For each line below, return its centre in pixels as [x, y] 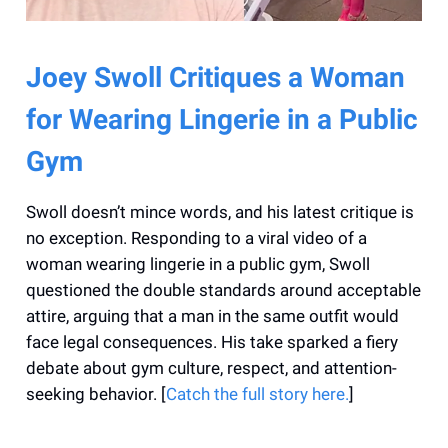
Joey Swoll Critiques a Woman [215, 77]
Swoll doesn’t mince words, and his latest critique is [220, 211]
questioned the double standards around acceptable [223, 289]
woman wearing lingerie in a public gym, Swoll [198, 263]
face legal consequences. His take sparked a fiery [212, 341]
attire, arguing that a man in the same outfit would [212, 315]
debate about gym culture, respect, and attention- [211, 367]
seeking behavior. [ [96, 393]
